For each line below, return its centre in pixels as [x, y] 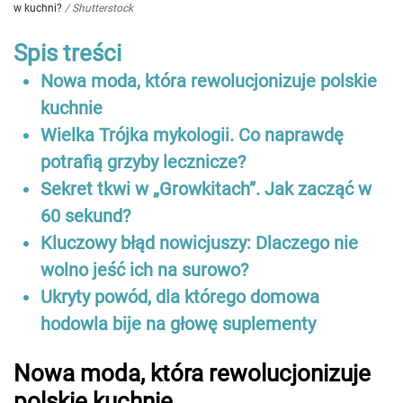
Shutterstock [103, 9]
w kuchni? [38, 9]
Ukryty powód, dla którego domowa [180, 297]
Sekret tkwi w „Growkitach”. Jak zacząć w [206, 189]
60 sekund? [85, 216]
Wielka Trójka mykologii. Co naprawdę [192, 135]
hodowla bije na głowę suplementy [178, 324]
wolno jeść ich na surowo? [144, 270]
